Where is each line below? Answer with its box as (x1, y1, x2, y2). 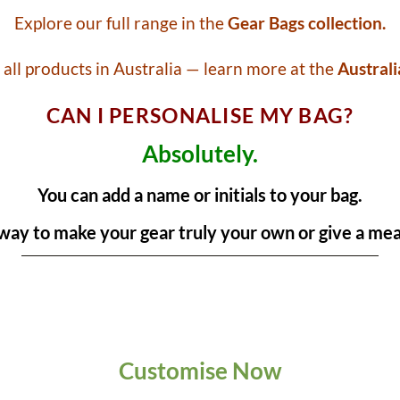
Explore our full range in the (14, 12, 228, 34)
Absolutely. (142, 139, 258, 167)
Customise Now (118, 357, 282, 385)
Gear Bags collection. (228, 12, 386, 34)
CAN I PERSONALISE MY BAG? (46, 103, 354, 129)
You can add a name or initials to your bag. (37, 183, 362, 205)
